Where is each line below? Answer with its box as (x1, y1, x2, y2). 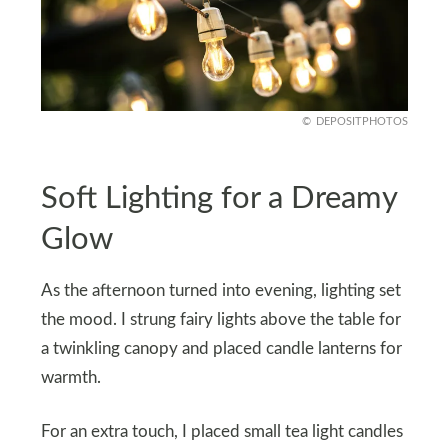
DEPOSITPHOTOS (315, 115, 408, 127)
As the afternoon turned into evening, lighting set (40, 282, 401, 299)
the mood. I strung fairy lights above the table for (40, 311, 401, 328)
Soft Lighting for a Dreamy (40, 183, 397, 215)
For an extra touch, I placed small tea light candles (40, 423, 403, 440)
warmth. (40, 369, 101, 386)
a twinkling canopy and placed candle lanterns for (40, 340, 402, 357)
